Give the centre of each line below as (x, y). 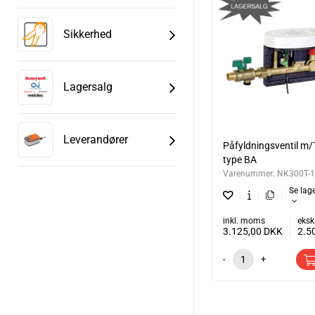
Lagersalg (88, 87)
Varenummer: (250, 173)
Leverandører (96, 140)
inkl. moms (244, 220)
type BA (240, 159)
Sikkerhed (88, 34)
